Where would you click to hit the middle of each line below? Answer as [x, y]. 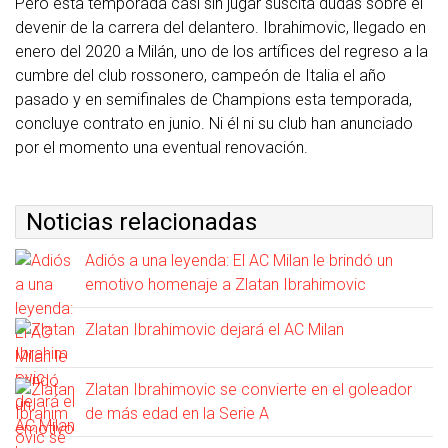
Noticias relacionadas [141, 222]
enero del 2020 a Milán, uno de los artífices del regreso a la [221, 51]
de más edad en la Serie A [177, 413]
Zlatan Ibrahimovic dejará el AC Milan [214, 329]
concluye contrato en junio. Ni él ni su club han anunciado [214, 123]
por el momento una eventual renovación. [161, 147]
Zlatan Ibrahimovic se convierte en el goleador [248, 389]
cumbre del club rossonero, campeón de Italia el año [200, 75]
